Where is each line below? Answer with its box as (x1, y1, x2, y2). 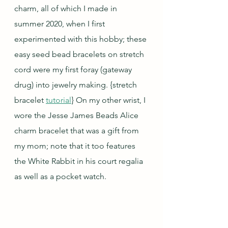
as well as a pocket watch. (14, 172, 106, 182)
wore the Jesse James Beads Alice (14, 110, 140, 121)
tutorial (46, 95, 71, 105)
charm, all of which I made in (14, 4, 119, 14)
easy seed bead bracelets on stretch (14, 49, 146, 60)
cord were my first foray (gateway (14, 65, 134, 75)
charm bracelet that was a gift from (14, 126, 141, 136)
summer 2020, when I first (14, 19, 107, 29)
